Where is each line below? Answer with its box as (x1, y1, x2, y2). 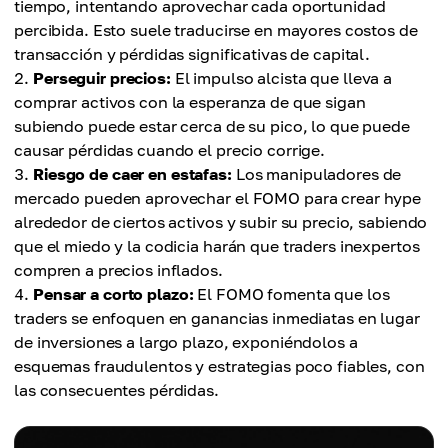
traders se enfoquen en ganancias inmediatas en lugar (14, 308, 420, 329)
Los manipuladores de (231, 164, 402, 185)
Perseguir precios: (33, 68, 171, 89)
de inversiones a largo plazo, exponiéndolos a (14, 332, 358, 353)
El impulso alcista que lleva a (170, 68, 393, 89)
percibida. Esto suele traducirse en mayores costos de (14, 20, 418, 41)
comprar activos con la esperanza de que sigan (14, 92, 366, 113)
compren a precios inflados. (14, 260, 223, 281)
